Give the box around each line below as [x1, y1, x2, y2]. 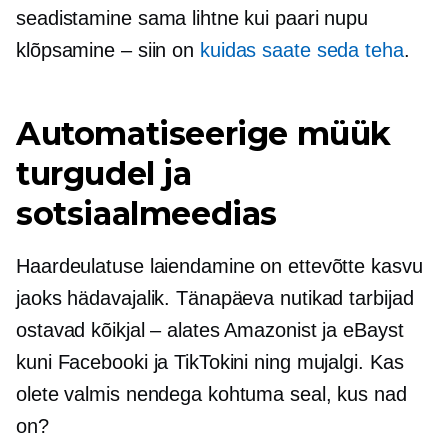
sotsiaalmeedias [16, 193, 278, 233]
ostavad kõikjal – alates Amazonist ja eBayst [16, 318, 404, 341]
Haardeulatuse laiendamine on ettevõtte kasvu [16, 254, 423, 277]
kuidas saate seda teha [199, 38, 404, 61]
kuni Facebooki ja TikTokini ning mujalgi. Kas [16, 350, 404, 373]
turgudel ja [16, 153, 192, 193]
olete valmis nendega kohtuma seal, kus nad [16, 382, 407, 405]
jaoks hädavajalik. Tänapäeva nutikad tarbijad [16, 286, 414, 309]
